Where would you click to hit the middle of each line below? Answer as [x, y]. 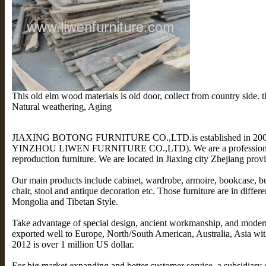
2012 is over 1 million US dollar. [75, 245]
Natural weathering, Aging [62, 107]
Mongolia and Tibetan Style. [66, 202]
